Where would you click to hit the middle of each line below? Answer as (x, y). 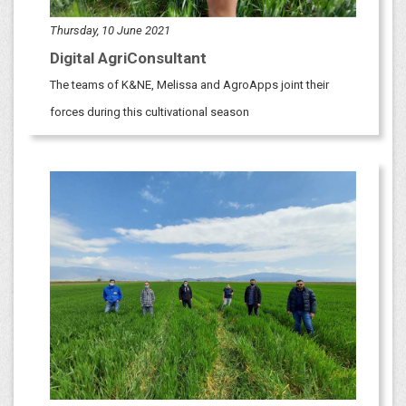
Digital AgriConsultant (128, 58)
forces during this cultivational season (150, 111)
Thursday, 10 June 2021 (110, 30)
